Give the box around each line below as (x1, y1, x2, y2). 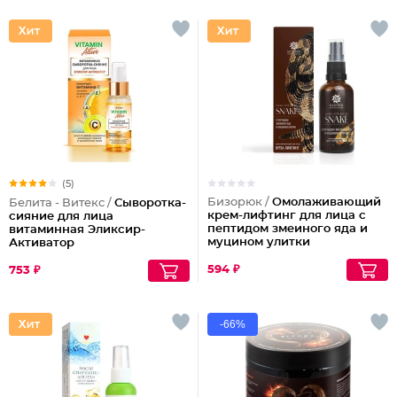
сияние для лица (9, 211, 113, 222)
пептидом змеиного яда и (207, 223, 368, 235)
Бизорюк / (207, 197, 272, 208)
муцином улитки (207, 237, 310, 248)
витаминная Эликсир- (9, 224, 145, 236)
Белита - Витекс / (9, 198, 114, 209)
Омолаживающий (272, 197, 381, 208)
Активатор (9, 237, 74, 249)
